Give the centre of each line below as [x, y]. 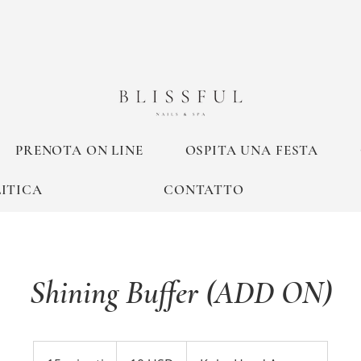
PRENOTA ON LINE [79, 150]
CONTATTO [204, 190]
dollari [128, 355]
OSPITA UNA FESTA [252, 150]
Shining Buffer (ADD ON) [180, 293]
